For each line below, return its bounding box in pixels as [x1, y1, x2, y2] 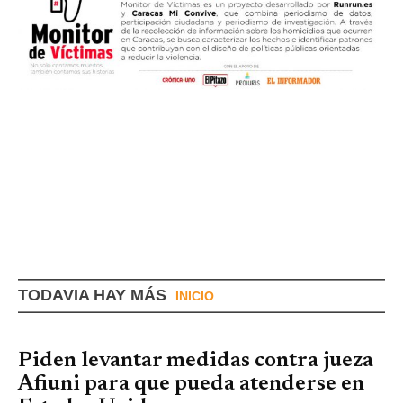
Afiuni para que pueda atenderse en [18, 373, 364, 396]
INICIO [175, 289, 214, 304]
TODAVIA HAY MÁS [18, 286, 166, 305]
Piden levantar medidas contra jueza [18, 350, 373, 372]
